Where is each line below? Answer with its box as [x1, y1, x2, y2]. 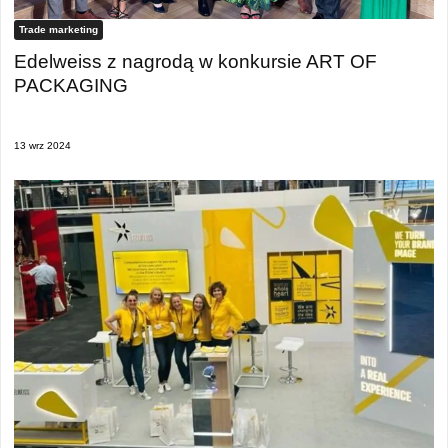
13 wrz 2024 [14, 140, 71, 152]
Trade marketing [19, 24, 98, 35]
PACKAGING [14, 74, 128, 96]
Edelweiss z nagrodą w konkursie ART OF [14, 50, 377, 72]
